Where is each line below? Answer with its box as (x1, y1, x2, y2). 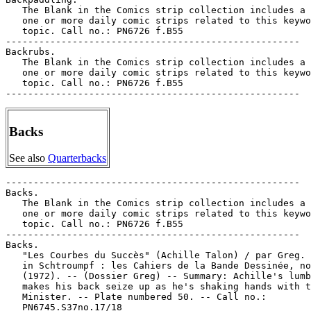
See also (9, 152, 48, 165)
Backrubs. (6, 47, 56, 57)
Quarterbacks (48, 152, 106, 165)
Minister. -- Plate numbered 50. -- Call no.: (6, 292, 267, 302)
